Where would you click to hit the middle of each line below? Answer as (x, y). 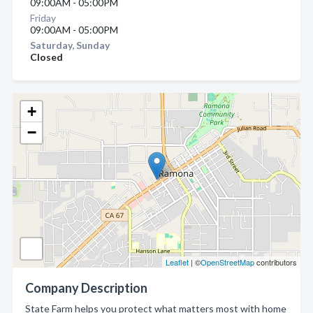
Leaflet (177, 262)
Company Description (86, 288)
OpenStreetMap (227, 262)
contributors (276, 262)
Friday (43, 18)
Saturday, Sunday (70, 45)
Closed (46, 57)
